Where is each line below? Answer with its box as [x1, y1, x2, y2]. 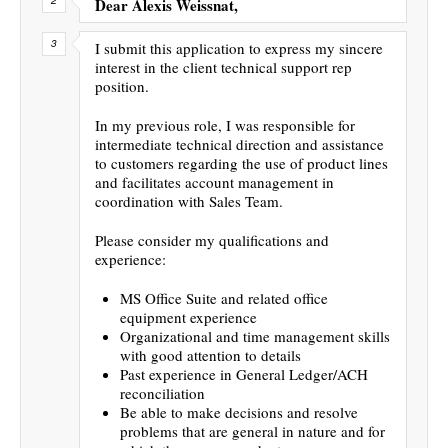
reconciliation [120, 382, 205, 403]
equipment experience [120, 306, 257, 327]
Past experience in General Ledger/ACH [120, 363, 368, 384]
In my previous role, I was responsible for [95, 114, 355, 135]
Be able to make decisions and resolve [120, 401, 358, 422]
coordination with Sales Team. [95, 190, 283, 211]
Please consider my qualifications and [95, 229, 329, 250]
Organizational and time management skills [120, 325, 390, 346]
